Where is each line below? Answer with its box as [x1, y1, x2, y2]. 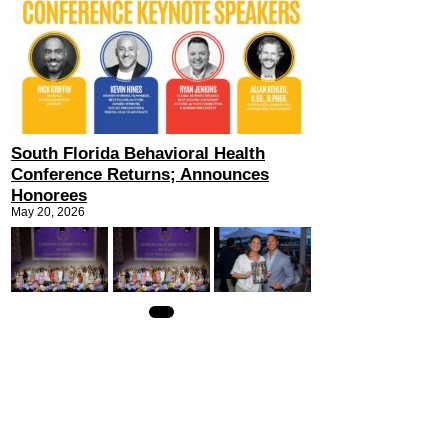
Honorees [11, 186, 87, 206]
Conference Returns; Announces [11, 165, 269, 185]
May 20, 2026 [11, 205, 85, 220]
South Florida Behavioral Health [11, 144, 265, 164]
